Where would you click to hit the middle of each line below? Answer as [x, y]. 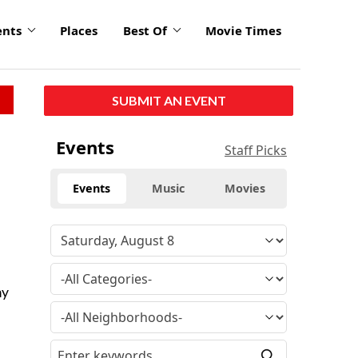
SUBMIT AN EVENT [169, 100]
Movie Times [243, 31]
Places [79, 31]
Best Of [145, 31]
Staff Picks [256, 150]
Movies [245, 188]
